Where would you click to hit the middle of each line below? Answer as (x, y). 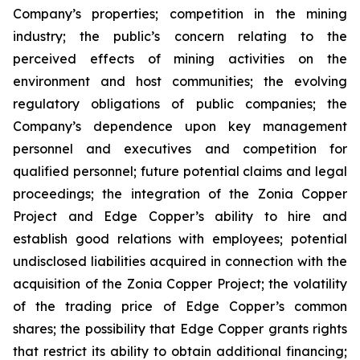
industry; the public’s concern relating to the (180, 36)
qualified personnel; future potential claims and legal (180, 171)
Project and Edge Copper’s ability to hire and (180, 216)
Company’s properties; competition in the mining (180, 14)
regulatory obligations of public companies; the (180, 104)
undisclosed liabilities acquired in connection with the (180, 261)
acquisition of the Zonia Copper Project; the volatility (180, 284)
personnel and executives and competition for (180, 149)
